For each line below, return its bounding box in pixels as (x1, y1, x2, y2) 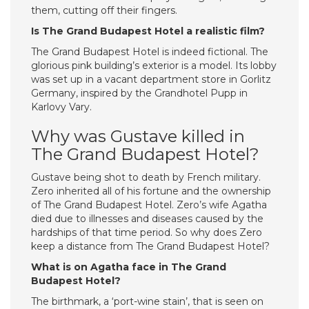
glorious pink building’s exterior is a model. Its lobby (31, 59, 277, 72)
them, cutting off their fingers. (31, 4, 177, 17)
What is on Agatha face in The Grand (31, 261, 226, 273)
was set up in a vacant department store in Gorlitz (31, 73, 271, 86)
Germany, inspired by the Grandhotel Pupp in (31, 87, 248, 99)
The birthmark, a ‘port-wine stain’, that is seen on (31, 295, 263, 308)
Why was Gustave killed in (31, 126, 245, 146)
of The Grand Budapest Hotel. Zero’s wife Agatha (31, 199, 267, 211)
